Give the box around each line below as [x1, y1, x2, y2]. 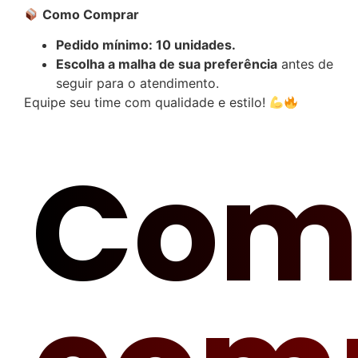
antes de [277, 56, 333, 73]
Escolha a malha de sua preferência [56, 56, 277, 73]
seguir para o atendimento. [56, 75, 219, 92]
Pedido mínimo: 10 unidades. [56, 37, 236, 54]
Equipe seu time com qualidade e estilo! [24, 94, 269, 111]
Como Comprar [42, 6, 140, 22]
